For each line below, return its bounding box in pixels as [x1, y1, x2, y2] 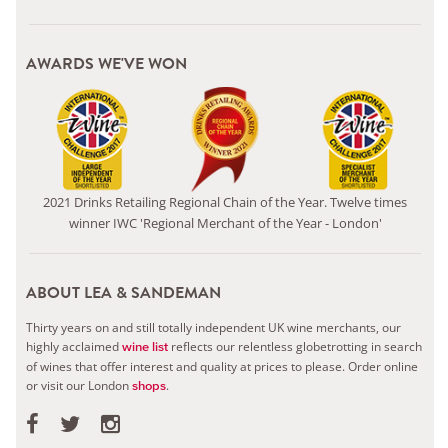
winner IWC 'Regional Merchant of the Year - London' [68, 214, 382, 233]
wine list [122, 339, 169, 355]
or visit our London [26, 377, 133, 395]
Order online [348, 358, 419, 376]
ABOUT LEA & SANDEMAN [26, 282, 222, 304]
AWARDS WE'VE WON [26, 52, 188, 74]
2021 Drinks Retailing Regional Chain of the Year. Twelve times [43, 193, 408, 212]
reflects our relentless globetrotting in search [168, 338, 423, 356]
